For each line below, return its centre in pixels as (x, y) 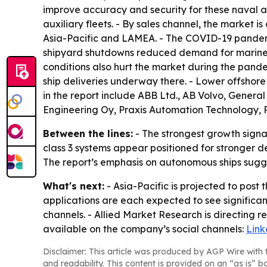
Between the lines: (88, 134)
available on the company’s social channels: (145, 229)
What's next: (74, 186)
